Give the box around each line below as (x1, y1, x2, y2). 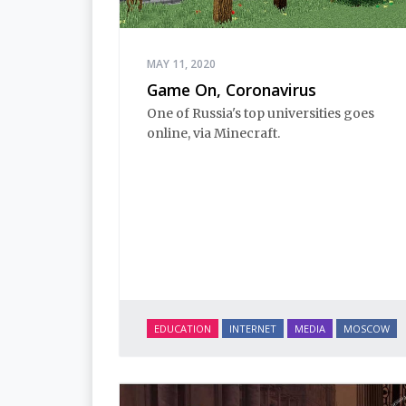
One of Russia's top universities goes (147, 105, 374, 122)
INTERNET (229, 322, 276, 336)
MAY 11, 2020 (147, 55, 216, 72)
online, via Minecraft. (147, 125, 280, 142)
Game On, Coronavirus (147, 78, 316, 101)
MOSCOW (343, 322, 390, 336)
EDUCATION (154, 322, 211, 336)
